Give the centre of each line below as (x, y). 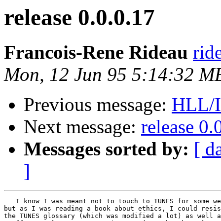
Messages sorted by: (106, 149)
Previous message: (98, 105)
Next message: (82, 127)
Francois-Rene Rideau (96, 52)
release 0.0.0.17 (79, 17)
